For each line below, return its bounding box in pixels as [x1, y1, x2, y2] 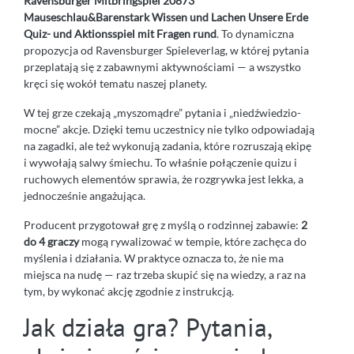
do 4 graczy [24, 235, 79, 249]
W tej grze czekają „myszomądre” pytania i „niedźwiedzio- [24, 106, 301, 120]
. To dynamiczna [217, 27, 294, 41]
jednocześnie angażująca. [24, 189, 145, 203]
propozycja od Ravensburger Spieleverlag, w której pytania [24, 43, 309, 58]
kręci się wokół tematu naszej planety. [24, 77, 207, 91]
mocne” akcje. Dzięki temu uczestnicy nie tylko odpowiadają [24, 122, 314, 137]
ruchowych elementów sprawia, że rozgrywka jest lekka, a [24, 172, 303, 186]
